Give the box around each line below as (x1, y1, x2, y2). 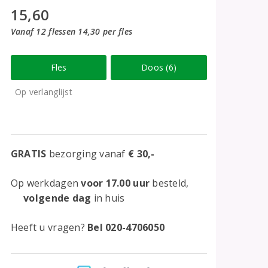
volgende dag (10, 191, 92, 205)
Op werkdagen (10, 176, 81, 190)
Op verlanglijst (14, 86, 72, 98)
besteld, (150, 176, 189, 190)
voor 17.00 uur (81, 176, 150, 190)
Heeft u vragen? (10, 221, 88, 234)
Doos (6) (141, 62, 177, 73)
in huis (91, 191, 125, 205)
